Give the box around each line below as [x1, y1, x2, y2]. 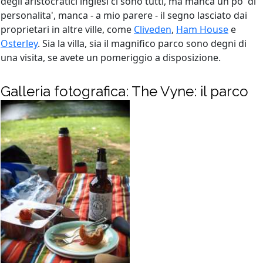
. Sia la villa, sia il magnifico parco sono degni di [38, 36, 247, 50]
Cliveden [134, 22, 171, 36]
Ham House [176, 22, 228, 36]
